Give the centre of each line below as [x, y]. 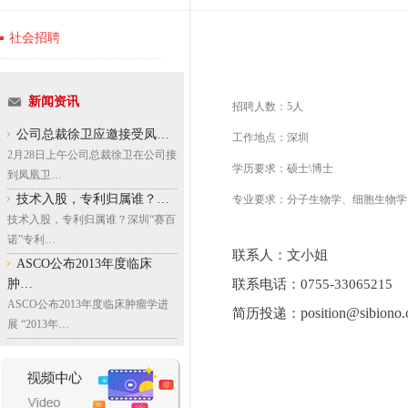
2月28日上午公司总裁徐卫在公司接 [92, 155]
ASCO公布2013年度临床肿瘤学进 [88, 305]
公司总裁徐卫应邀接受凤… [93, 135]
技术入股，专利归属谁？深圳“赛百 [92, 220]
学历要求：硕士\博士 [283, 168]
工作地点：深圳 [270, 138]
